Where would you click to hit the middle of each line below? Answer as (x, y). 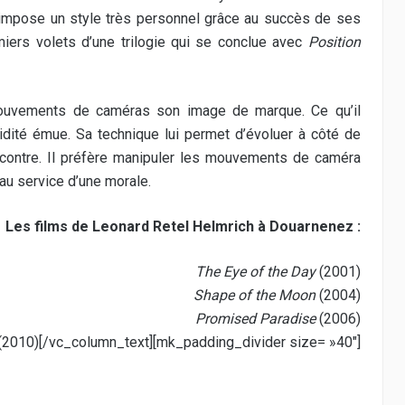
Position (334, 42)
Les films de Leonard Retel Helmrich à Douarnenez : (183, 226)
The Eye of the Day (255, 272)
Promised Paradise (255, 319)
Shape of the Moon (254, 295)
